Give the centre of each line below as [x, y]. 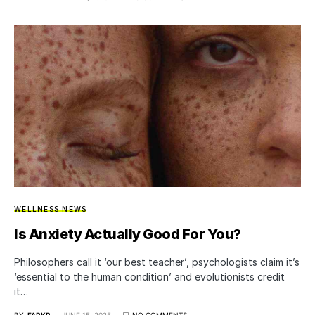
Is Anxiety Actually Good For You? [128, 234]
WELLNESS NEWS [51, 208]
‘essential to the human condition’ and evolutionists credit [149, 276]
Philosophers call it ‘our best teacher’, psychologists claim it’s [157, 262]
